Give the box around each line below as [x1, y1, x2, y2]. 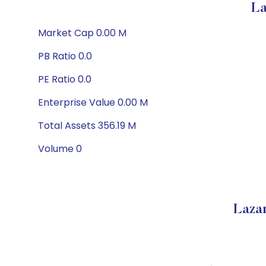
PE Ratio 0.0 [38, 72, 91, 86]
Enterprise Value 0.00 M [38, 96, 148, 109]
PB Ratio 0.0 [38, 49, 92, 63]
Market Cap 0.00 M [38, 26, 126, 40]
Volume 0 [38, 142, 82, 156]
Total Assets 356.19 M [38, 119, 136, 132]
